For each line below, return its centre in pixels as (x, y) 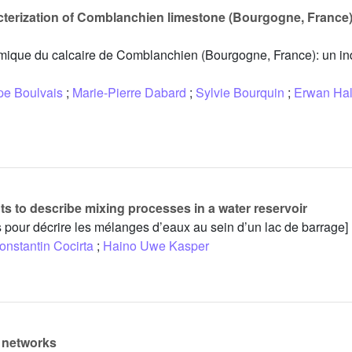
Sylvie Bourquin (240, 93)
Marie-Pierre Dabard (129, 93)
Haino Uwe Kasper (156, 246)
